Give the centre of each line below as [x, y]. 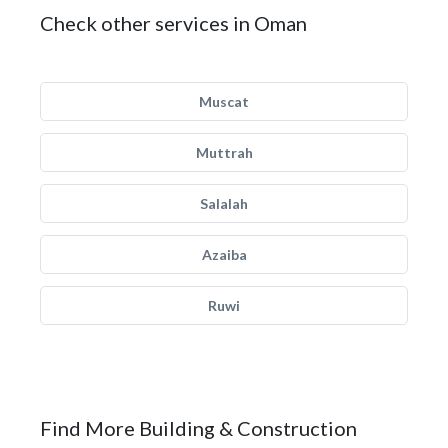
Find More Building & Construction [198, 428]
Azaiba [224, 254]
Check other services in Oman [173, 23]
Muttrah [224, 152]
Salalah [224, 203]
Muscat [224, 101]
